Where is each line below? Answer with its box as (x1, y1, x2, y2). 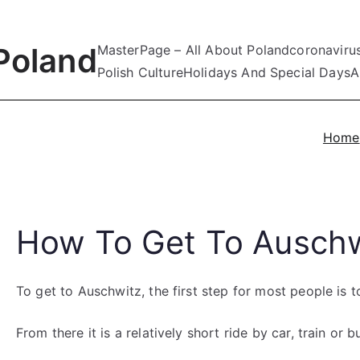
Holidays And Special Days (182, 64, 350, 80)
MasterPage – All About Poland (96, 42, 290, 58)
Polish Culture (96, 64, 183, 80)
